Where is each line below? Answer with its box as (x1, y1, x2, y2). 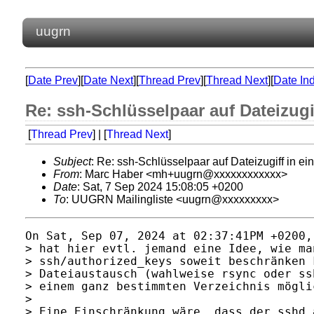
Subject (53, 156, 91, 168)
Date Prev (28, 74, 78, 86)
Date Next (83, 74, 133, 86)
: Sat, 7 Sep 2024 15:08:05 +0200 (77, 181, 243, 193)
